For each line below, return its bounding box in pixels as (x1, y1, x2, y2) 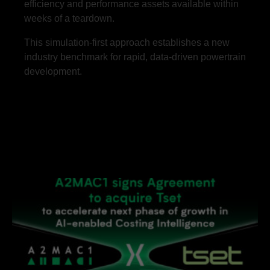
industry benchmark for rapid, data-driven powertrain (24, 51, 246, 62)
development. (24, 66, 82, 77)
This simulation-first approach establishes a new (24, 37, 230, 48)
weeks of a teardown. (24, 13, 115, 24)
